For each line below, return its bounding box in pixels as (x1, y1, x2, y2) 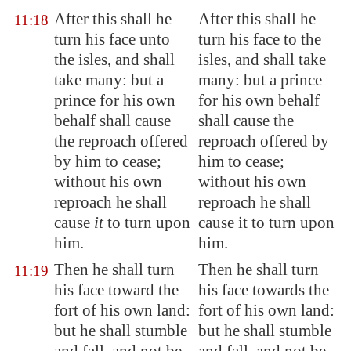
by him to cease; (54, 152, 161, 171)
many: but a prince (198, 71, 322, 89)
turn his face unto (54, 30, 170, 49)
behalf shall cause (54, 111, 171, 130)
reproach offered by (198, 132, 329, 150)
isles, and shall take (198, 50, 326, 69)
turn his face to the (198, 30, 321, 49)
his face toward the (54, 280, 179, 299)
